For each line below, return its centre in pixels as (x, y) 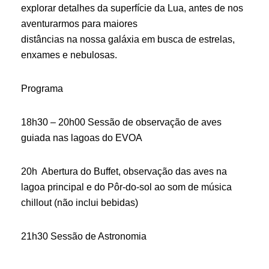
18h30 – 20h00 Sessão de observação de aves (121, 122)
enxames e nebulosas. (69, 55)
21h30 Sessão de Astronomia (84, 236)
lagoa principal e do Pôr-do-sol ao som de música (126, 187)
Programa (42, 89)
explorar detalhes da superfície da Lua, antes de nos (132, 8)
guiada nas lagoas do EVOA (82, 138)
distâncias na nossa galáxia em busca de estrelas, (128, 39)
